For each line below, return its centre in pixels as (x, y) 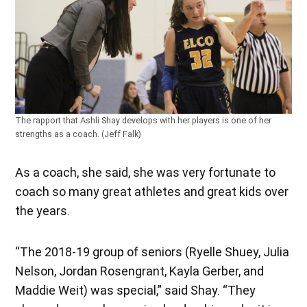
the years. (43, 210)
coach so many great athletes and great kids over (152, 191)
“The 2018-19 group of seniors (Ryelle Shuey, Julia (152, 251)
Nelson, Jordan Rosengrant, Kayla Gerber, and (140, 271)
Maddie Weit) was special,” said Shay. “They (136, 290)
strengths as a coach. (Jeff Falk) (78, 134)
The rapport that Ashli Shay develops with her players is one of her (144, 120)
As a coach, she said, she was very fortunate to (146, 172)
